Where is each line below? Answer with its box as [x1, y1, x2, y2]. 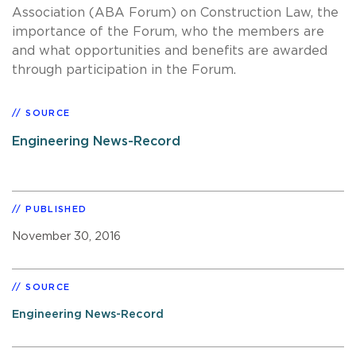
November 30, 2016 [12, 230, 121, 242]
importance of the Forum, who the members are [12, 25, 324, 38]
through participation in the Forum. [12, 63, 236, 76]
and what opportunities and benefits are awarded [12, 44, 327, 57]
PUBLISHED [25, 204, 87, 214]
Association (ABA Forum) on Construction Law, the [12, 6, 339, 19]
